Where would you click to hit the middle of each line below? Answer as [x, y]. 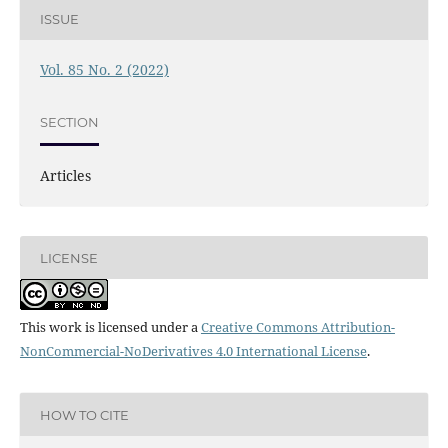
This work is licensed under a [110, 327]
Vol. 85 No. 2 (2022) [104, 70]
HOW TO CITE [84, 414]
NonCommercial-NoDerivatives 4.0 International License [193, 351]
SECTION [69, 121]
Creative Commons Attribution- [297, 327]
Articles [65, 176]
